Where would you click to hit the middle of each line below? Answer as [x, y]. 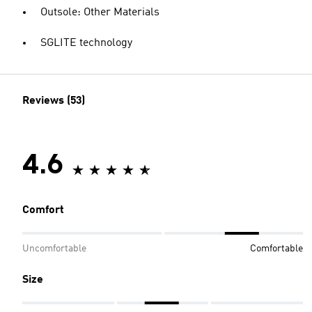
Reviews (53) [54, 101]
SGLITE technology [86, 43]
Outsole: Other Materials [100, 13]
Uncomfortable [54, 249]
